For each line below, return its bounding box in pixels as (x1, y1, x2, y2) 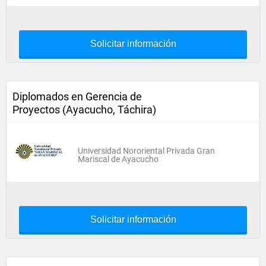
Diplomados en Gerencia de (12, 90, 142, 103)
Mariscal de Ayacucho (78, 154, 159, 164)
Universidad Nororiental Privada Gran (78, 146, 215, 156)
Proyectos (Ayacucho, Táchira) (12, 103, 156, 116)
